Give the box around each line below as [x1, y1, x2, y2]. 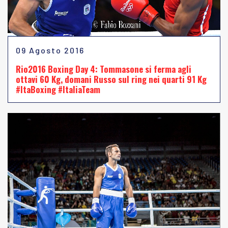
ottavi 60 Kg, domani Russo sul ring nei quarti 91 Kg [16, 73, 207, 86]
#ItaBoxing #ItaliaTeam [16, 83, 100, 96]
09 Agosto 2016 [16, 45, 84, 55]
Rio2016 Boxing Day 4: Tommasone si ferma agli [16, 63, 191, 76]
